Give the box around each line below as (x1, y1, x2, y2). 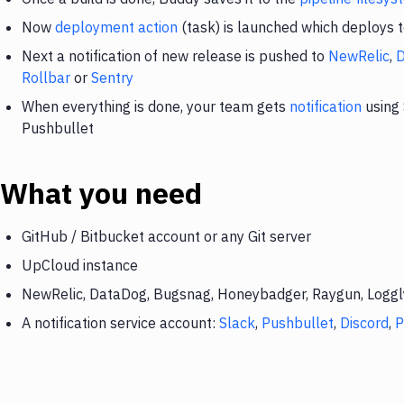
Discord (340, 314, 389, 332)
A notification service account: (22, 314, 219, 332)
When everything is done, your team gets (22, 97, 289, 115)
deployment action (55, 18, 178, 36)
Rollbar (22, 69, 70, 87)
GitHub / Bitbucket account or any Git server (22, 227, 311, 245)
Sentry (91, 69, 133, 87)
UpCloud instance (22, 256, 138, 274)
